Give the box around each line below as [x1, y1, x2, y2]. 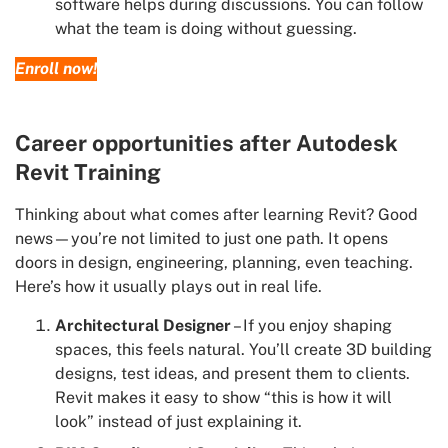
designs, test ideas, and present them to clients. [55, 363, 410, 383]
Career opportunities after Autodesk [15, 130, 398, 157]
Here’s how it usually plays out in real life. [15, 277, 322, 297]
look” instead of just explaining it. [55, 411, 302, 431]
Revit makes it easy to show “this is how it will [55, 387, 392, 407]
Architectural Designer [55, 315, 231, 335]
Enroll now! [15, 59, 97, 79]
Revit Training [15, 159, 161, 186]
